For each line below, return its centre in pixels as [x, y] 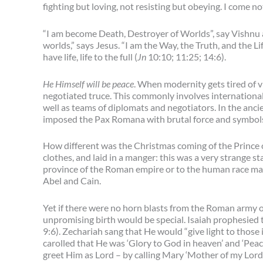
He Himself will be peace [88, 83]
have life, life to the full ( [90, 56]
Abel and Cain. [72, 181]
